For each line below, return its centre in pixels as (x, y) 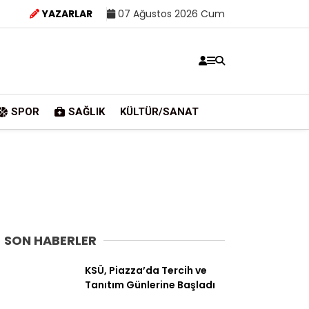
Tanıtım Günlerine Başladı (150, 285)
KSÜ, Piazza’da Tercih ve (146, 270)
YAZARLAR (67, 13)
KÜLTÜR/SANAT (159, 112)
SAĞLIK (86, 112)
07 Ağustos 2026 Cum (170, 13)
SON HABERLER (50, 240)
